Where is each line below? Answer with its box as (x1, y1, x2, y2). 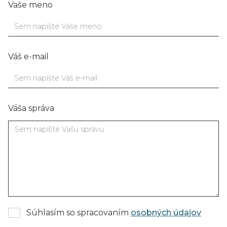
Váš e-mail (8, 51, 49, 61)
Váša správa (8, 103, 54, 113)
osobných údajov (131, 207, 201, 217)
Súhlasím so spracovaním (26, 207, 131, 217)
